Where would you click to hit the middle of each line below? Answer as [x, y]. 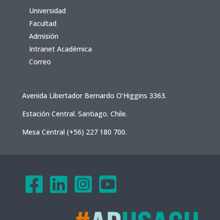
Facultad [42, 23]
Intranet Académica [60, 49]
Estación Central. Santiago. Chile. [74, 113]
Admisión [43, 36]
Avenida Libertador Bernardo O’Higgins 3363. [94, 95]
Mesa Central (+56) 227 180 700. [74, 132]
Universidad [47, 10]
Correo [40, 61]
